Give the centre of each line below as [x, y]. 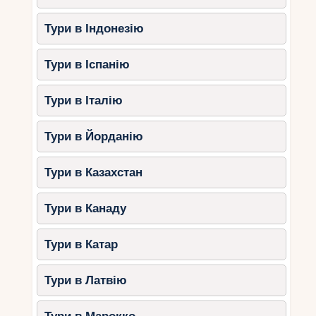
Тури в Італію [84, 101]
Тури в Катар [81, 245]
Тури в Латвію [86, 281]
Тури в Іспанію [87, 65]
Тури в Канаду [86, 209]
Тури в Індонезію [95, 29]
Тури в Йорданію [94, 137]
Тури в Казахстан [94, 173]
